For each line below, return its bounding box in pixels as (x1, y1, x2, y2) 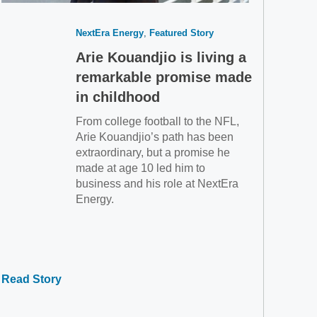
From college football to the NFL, (75, 115, 239, 127)
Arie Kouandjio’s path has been (75, 131, 234, 143)
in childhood (75, 89, 160, 105)
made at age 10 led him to (75, 162, 205, 174)
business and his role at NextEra (75, 178, 238, 190)
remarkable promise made (75, 69, 252, 85)
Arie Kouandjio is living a (75, 50, 246, 65)
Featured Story (149, 28, 214, 38)
